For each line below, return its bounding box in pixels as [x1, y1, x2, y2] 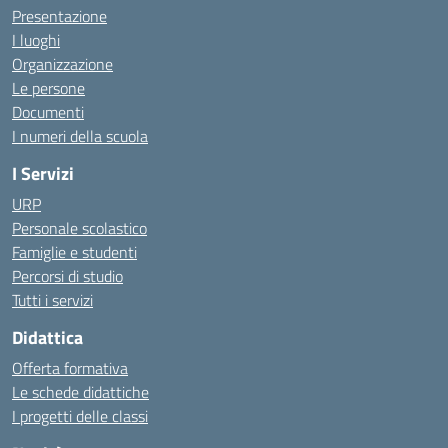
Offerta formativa [12, 356, 128, 380]
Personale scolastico [12, 216, 147, 240]
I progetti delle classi [12, 404, 148, 428]
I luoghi [12, 28, 60, 52]
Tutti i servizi [12, 288, 93, 312]
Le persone [12, 76, 85, 100]
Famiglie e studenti [12, 240, 137, 264]
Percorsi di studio [12, 264, 123, 288]
